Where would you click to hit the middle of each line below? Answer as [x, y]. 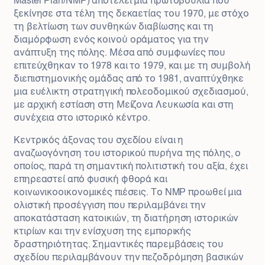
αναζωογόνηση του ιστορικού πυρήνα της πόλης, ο [127, 154]
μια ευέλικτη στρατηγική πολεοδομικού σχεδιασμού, [131, 93]
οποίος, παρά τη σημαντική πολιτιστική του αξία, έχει [131, 167]
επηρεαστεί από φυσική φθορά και [91, 180]
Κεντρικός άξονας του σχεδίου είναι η [99, 141]
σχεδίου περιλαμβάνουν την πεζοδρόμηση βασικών [129, 258]
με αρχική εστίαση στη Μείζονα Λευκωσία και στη [124, 106]
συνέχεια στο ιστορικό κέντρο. [82, 119]
